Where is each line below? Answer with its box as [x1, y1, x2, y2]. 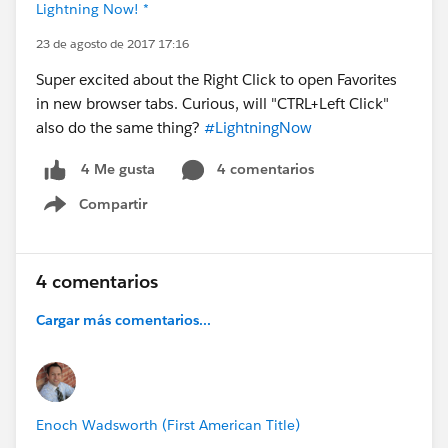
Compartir [79, 194, 147, 213]
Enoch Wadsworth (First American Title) [36, 415, 300, 434]
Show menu [67, 205, 148, 224]
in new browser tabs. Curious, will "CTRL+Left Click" [36, 94, 389, 113]
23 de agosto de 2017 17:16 [36, 35, 189, 52]
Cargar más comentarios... [36, 310, 211, 329]
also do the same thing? [36, 118, 204, 137]
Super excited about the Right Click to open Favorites [36, 70, 397, 89]
